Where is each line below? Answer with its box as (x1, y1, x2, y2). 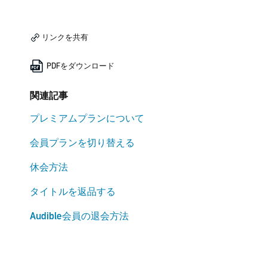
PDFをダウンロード (44, 61, 114, 70)
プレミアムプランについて (29, 113, 144, 124)
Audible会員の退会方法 (29, 210, 129, 222)
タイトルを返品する (29, 186, 116, 197)
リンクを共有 (39, 33, 88, 42)
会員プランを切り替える (29, 137, 135, 148)
